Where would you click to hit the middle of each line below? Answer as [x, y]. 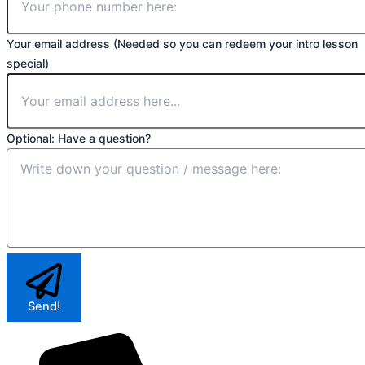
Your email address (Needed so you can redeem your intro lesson [182, 43]
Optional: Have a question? [79, 138]
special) [28, 63]
